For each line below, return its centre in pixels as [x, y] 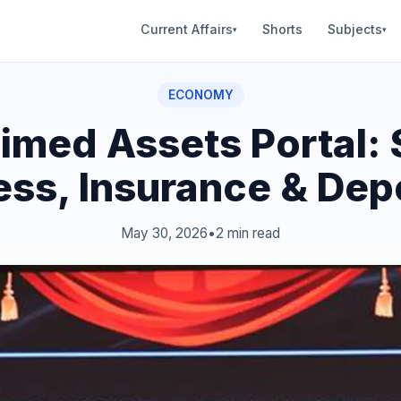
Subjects [355, 29]
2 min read [248, 233]
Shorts [282, 29]
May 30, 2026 [164, 233]
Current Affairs [187, 29]
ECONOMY [200, 95]
